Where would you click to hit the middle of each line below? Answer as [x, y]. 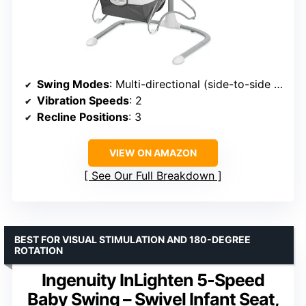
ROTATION [39, 251]
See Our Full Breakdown [153, 176]
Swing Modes [73, 84]
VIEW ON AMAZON [153, 153]
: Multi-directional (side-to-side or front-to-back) [192, 84]
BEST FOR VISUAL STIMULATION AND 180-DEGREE [133, 240]
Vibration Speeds [83, 101]
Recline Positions [83, 117]
